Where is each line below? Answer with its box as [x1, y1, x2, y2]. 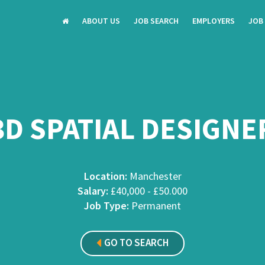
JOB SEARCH [134, 15, 179, 26]
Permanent [129, 199, 181, 212]
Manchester [127, 169, 182, 183]
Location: [83, 169, 127, 183]
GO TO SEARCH [104, 236, 169, 249]
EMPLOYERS [192, 15, 235, 26]
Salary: [77, 184, 108, 198]
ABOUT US [82, 15, 120, 26]
